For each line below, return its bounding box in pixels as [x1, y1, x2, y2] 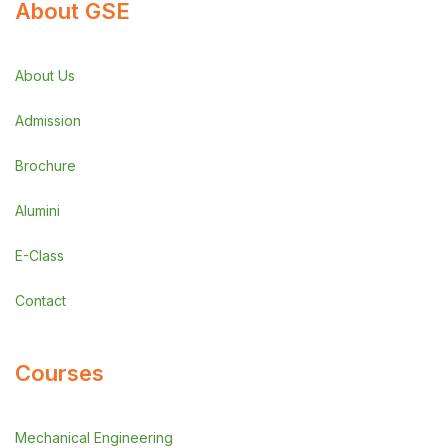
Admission [15, 112, 81, 129]
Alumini [15, 202, 60, 219]
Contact [15, 292, 66, 309]
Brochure [15, 157, 76, 174]
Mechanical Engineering [15, 429, 173, 446]
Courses [15, 360, 104, 386]
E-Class [15, 247, 64, 264]
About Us [15, 67, 75, 84]
